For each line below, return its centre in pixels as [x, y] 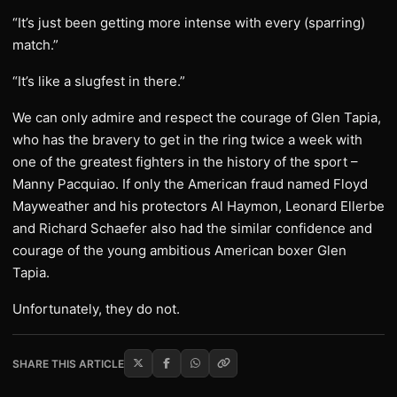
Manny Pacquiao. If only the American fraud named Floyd [190, 184]
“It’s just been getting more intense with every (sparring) [189, 23]
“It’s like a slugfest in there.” [99, 81]
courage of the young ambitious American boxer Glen [179, 250]
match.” [35, 45]
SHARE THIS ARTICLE [68, 363]
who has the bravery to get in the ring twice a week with [187, 140]
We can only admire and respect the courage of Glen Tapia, [197, 117]
